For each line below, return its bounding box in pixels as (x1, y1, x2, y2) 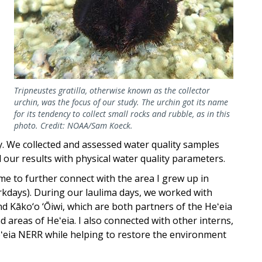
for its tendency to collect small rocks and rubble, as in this (14, 108, 230, 120)
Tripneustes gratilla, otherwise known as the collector (14, 85, 210, 96)
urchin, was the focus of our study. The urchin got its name (14, 96, 228, 108)
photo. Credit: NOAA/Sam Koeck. (14, 120, 133, 132)
